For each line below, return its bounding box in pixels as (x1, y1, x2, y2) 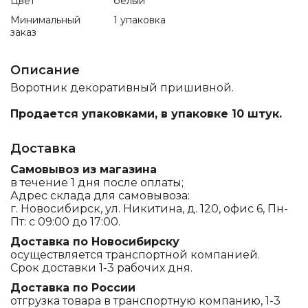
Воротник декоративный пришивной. (10, 81, 234, 94)
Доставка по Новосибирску (10, 235, 179, 248)
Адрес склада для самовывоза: (10, 189, 190, 202)
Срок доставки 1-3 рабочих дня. (10, 261, 192, 274)
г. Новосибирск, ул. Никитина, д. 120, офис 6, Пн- (10, 202, 288, 215)
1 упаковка (113, 14, 166, 26)
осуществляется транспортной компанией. (10, 248, 260, 261)
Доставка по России (10, 281, 135, 294)
